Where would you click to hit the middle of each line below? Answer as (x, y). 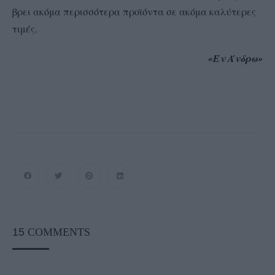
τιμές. (25, 29)
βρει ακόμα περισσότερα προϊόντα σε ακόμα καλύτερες (134, 12)
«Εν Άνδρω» (235, 59)
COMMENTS (59, 232)
